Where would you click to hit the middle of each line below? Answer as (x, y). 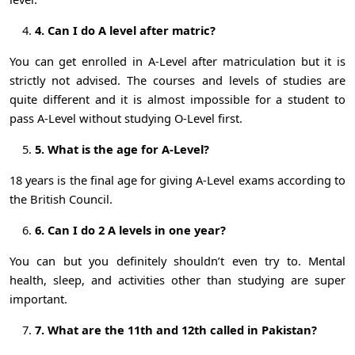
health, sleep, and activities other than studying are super (177, 279)
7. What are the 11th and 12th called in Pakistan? (176, 329)
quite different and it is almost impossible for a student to (177, 99)
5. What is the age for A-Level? (122, 149)
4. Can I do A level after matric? (125, 30)
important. (40, 298)
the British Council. (61, 198)
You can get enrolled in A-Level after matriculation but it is (177, 61)
